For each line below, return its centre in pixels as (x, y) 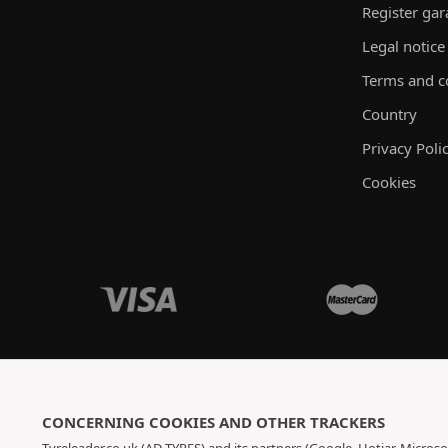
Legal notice (403, 46)
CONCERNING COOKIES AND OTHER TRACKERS (213, 422)
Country (389, 114)
